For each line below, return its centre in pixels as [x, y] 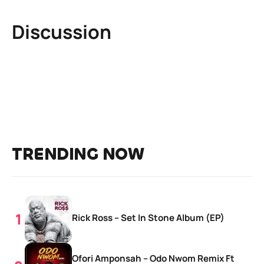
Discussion [62, 32]
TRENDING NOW [78, 154]
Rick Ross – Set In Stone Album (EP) [148, 217]
